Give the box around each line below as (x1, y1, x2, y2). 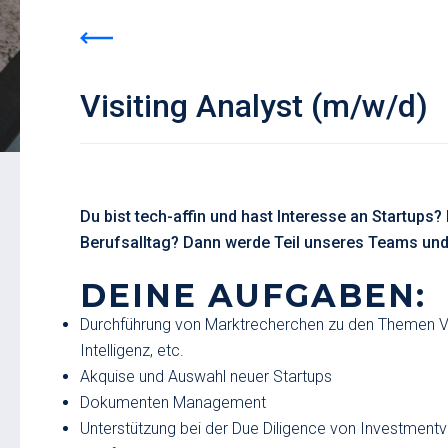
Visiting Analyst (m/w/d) (80, 87, 428, 125)
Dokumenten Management (80, 393, 266, 412)
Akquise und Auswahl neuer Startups (80, 367, 332, 386)
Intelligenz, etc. (80, 341, 184, 360)
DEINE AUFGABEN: (80, 276, 426, 315)
